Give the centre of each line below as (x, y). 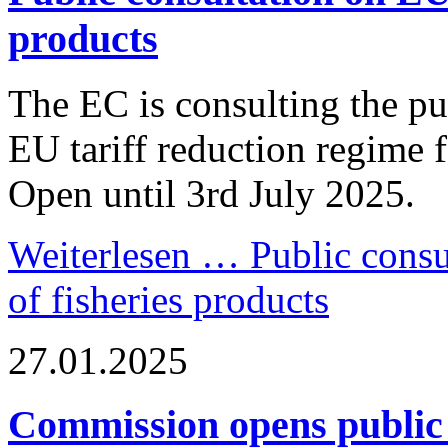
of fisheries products (168, 299)
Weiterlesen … (124, 254)
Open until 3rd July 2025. (211, 193)
